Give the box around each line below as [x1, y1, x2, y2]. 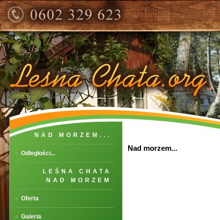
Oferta [21, 195, 39, 202]
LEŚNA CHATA [43, 168, 111, 175]
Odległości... [21, 150, 55, 157]
